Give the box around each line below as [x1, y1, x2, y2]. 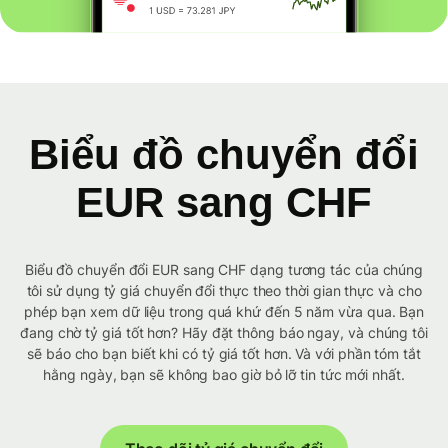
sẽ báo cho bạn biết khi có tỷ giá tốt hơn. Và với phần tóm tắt [27, 345, 421, 363]
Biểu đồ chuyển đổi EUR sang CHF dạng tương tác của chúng [24, 261, 424, 279]
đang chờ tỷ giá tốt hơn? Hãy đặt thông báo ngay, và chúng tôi [20, 324, 428, 342]
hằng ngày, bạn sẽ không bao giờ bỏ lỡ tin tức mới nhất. [43, 366, 405, 384]
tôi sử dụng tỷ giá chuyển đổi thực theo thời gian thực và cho [26, 282, 422, 300]
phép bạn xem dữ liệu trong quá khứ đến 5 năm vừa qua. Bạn [23, 303, 425, 321]
